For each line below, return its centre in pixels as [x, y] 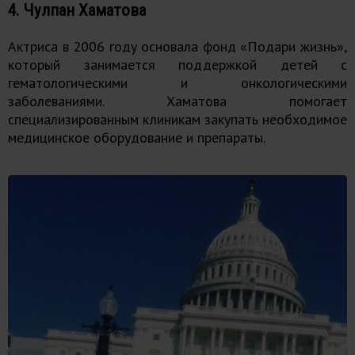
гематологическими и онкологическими [177, 82]
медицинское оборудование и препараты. [137, 137]
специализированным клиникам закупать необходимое [177, 119]
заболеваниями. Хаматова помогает [177, 101]
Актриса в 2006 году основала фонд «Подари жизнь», [177, 46]
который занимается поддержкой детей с [177, 64]
